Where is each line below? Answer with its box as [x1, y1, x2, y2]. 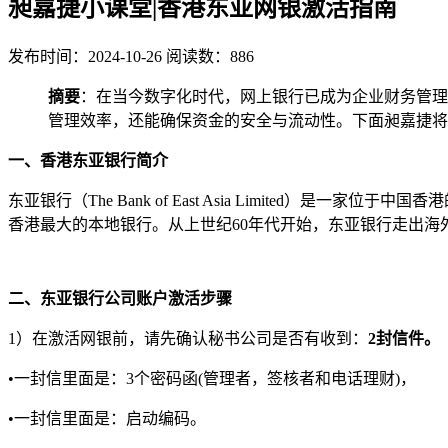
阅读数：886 [166, 47, 254, 65]
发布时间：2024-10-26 [8, 47, 162, 65]
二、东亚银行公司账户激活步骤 [8, 289, 232, 307]
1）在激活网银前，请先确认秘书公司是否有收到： [8, 329, 368, 347]
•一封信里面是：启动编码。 [8, 409, 206, 427]
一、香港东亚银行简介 [8, 151, 168, 169]
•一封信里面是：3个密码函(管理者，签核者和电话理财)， [8, 369, 416, 387]
